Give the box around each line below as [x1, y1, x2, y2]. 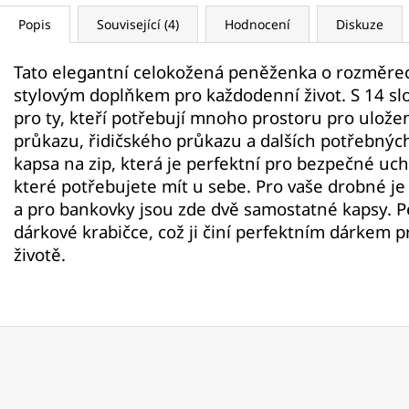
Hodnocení [225, 16, 290, 34]
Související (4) [97, 16, 179, 34]
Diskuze [336, 16, 383, 34]
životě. [14, 243, 66, 267]
